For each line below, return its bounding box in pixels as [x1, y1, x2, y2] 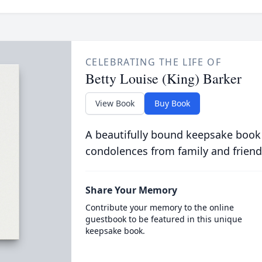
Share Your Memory [85, 184, 177, 196]
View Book [95, 98, 135, 109]
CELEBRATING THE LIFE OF [85, 56, 222, 68]
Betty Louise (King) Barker [85, 69, 242, 88]
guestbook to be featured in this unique [85, 213, 242, 225]
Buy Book [154, 98, 190, 109]
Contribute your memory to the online [85, 202, 234, 213]
